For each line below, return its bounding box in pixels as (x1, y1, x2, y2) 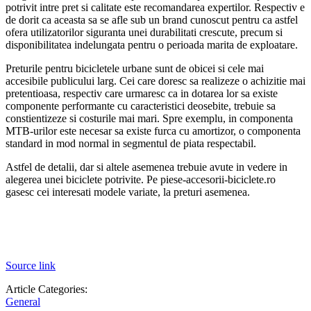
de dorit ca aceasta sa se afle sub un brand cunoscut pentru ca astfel (6, 13, 298, 26)
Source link (6, 259, 56, 271)
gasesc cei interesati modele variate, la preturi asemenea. (6, 185, 250, 198)
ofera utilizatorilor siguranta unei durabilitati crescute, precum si (6, 26, 283, 38)
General (6, 295, 40, 308)
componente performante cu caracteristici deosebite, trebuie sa (6, 99, 276, 112)
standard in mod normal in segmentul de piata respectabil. (6, 137, 256, 149)
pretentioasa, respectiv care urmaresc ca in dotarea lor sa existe (6, 87, 278, 99)
